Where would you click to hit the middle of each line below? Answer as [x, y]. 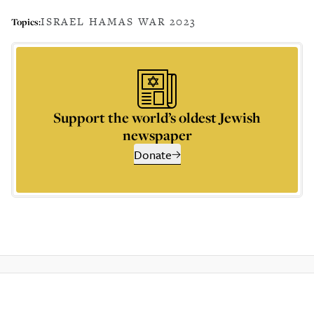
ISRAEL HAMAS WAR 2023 [118, 21]
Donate [152, 155]
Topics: [26, 21]
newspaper [157, 135]
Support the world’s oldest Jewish [157, 117]
